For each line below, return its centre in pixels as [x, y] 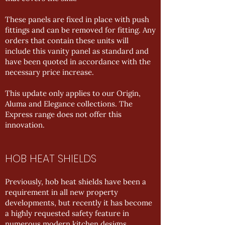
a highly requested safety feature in [67, 213]
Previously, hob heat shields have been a [76, 182]
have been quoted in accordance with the [78, 62]
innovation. [25, 125]
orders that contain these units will [67, 40]
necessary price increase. [50, 72]
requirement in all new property [62, 192]
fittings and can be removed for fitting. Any [80, 30]
